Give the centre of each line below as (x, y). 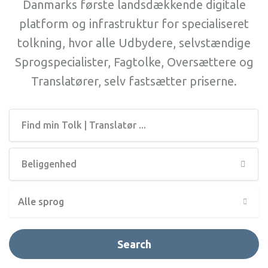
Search (134, 244)
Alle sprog (41, 202)
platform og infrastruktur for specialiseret (134, 24)
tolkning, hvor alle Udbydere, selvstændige (134, 43)
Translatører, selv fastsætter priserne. (134, 81)
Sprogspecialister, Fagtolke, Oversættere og (134, 62)
